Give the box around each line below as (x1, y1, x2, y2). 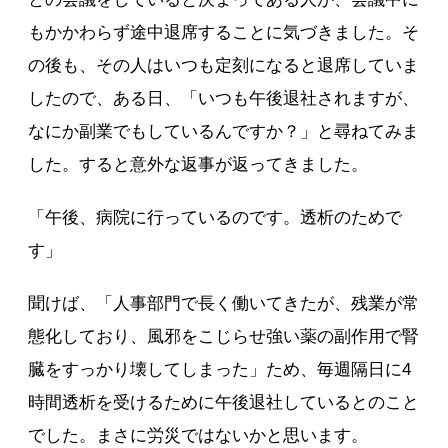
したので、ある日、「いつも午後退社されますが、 (28, 88, 420, 108)
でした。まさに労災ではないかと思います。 (28, 425, 369, 445)
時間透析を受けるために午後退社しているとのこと (28, 392, 420, 412)
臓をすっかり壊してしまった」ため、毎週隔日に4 (28, 359, 412, 379)
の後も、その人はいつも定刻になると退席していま (28, 55, 420, 75)
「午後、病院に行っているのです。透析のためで (28, 207, 403, 227)
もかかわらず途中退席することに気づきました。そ (28, 22, 420, 42)
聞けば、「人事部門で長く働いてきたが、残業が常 (28, 293, 420, 313)
